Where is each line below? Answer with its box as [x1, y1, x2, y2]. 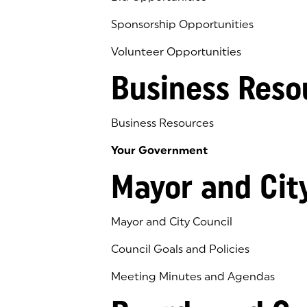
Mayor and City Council [111, 215, 232, 228]
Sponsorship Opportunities [111, 18, 254, 31]
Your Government [111, 144, 208, 157]
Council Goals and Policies [111, 243, 249, 256]
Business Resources [111, 116, 214, 130]
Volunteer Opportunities [111, 45, 241, 58]
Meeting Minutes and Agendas [111, 270, 275, 283]
